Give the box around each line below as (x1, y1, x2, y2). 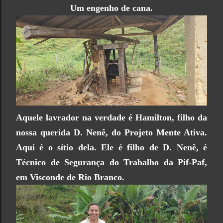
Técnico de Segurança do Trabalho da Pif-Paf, (16, 157, 207, 168)
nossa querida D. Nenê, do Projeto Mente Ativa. (16, 127, 207, 138)
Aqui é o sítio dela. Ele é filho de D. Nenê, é (16, 142, 207, 153)
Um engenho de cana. (70, 2, 153, 13)
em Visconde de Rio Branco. (16, 172, 124, 183)
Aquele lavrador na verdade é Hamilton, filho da (16, 112, 207, 123)
